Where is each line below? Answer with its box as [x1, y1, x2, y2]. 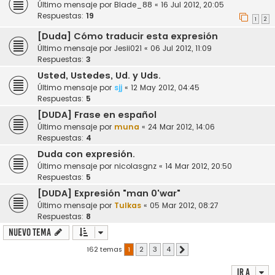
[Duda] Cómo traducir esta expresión [37, 30, 218, 43]
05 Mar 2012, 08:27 [150, 200, 219, 211]
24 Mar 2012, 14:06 [148, 122, 215, 133]
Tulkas [114, 200, 141, 211]
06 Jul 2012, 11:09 [150, 43, 212, 54]
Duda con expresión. [37, 148, 135, 161]
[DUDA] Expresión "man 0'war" [37, 187, 180, 200]
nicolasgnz [114, 161, 157, 172]
